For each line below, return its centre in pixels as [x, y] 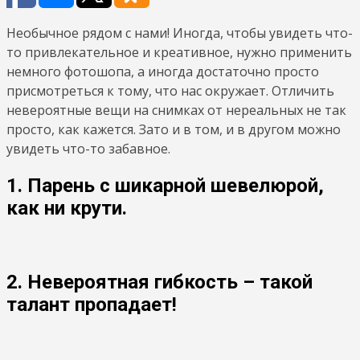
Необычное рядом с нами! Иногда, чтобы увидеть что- [180, 33]
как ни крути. [67, 208]
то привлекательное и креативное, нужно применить [179, 52]
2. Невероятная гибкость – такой [160, 282]
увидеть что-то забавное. [88, 148]
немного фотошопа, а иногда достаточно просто [163, 71]
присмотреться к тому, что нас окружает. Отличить [170, 90]
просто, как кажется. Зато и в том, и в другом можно [174, 129]
